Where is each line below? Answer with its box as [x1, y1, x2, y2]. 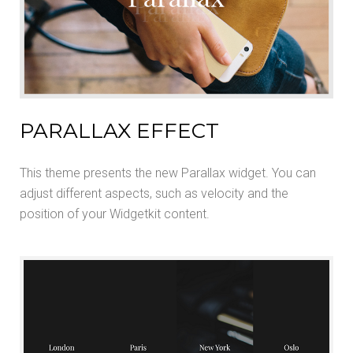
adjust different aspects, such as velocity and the [20, 186, 288, 202]
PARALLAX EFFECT [20, 118, 219, 144]
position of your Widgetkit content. [20, 206, 210, 222]
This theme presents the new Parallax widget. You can [20, 165, 316, 181]
